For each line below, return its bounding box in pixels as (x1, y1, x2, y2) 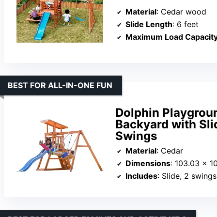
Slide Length (125, 19, 172, 30)
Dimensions (125, 158, 170, 168)
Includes (125, 170, 157, 181)
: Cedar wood (156, 7, 206, 17)
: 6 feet (172, 19, 199, 30)
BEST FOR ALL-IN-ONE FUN (8, 80, 112, 90)
